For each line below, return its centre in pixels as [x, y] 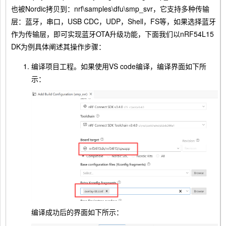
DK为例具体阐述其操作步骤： [58, 46]
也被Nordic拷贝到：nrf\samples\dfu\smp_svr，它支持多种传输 [110, 8]
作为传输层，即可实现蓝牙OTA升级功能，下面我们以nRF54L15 [112, 34]
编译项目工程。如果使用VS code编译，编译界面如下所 [119, 66]
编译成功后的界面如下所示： [77, 212]
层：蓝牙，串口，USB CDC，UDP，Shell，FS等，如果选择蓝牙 [114, 21]
